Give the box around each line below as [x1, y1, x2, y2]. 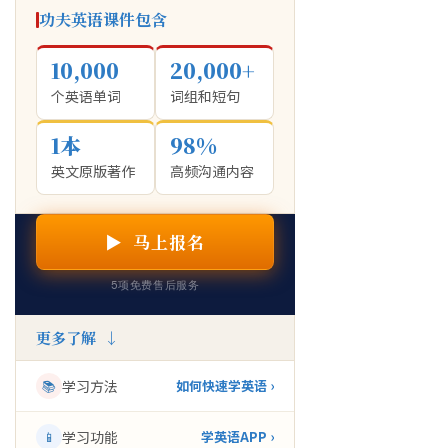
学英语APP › [201, 427, 274, 446]
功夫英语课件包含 [39, 8, 167, 31]
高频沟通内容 [170, 161, 254, 181]
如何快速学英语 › [176, 376, 274, 395]
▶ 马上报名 [104, 229, 206, 254]
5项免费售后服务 [110, 278, 200, 292]
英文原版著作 [51, 161, 135, 181]
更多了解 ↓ [36, 327, 119, 348]
